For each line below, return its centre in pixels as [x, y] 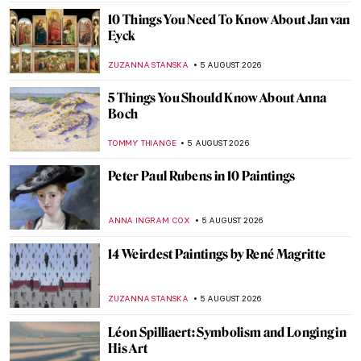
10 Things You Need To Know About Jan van [229, 20]
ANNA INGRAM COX [149, 220]
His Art [128, 349]
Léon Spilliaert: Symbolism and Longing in [228, 332]
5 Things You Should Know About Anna [218, 98]
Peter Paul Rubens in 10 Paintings [202, 176]
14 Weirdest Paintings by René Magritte [217, 254]
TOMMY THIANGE [142, 143]
